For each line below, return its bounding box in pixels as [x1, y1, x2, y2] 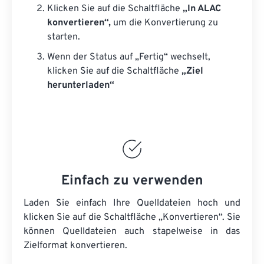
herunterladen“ [47, 80, 114, 91]
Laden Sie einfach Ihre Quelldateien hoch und [24, 197, 240, 209]
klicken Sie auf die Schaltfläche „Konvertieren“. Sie [24, 212, 240, 223]
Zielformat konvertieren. [24, 240, 127, 252]
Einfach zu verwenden [61, 173, 203, 190]
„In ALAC [183, 3, 221, 15]
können [24, 226, 63, 237]
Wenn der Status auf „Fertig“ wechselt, [47, 51, 210, 63]
